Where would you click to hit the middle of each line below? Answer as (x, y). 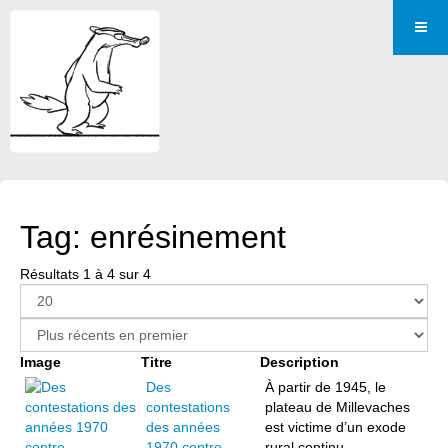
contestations (188, 407)
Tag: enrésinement (153, 237)
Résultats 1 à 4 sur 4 (85, 274)
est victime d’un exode (335, 427)
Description (299, 362)
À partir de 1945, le (325, 387)
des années (183, 427)
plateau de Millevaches (337, 407)
